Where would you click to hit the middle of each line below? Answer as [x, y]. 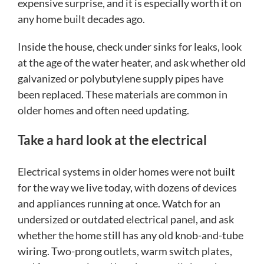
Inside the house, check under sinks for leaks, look [130, 47]
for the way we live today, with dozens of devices [127, 188]
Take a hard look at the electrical [112, 140]
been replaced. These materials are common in [123, 95]
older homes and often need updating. [103, 110]
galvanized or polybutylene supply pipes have [121, 79]
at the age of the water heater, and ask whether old [132, 63]
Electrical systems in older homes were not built [126, 172]
